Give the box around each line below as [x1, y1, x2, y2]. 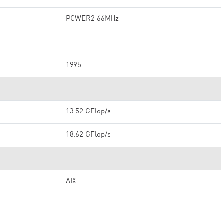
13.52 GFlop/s [66, 108, 110, 115]
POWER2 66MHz [66, 15, 119, 23]
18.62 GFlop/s [66, 131, 110, 139]
